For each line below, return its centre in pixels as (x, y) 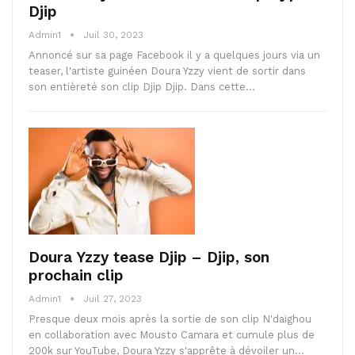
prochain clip (76, 275)
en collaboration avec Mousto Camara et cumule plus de (172, 334)
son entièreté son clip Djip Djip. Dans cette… (142, 87)
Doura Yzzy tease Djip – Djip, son (149, 257)
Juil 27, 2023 (113, 298)
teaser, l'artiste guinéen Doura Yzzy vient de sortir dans (167, 71)
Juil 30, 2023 (113, 35)
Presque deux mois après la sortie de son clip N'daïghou (170, 319)
